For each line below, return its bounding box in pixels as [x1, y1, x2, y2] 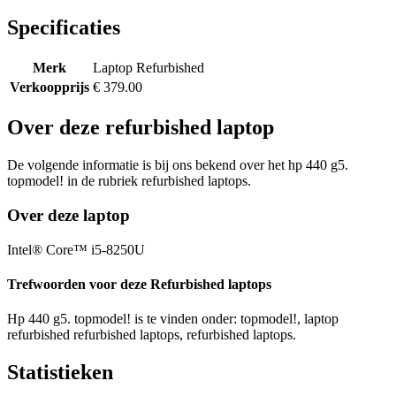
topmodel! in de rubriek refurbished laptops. [7, 173, 251, 189]
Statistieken [7, 360, 113, 384]
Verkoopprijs [10, 80, 89, 95]
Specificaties [7, 16, 120, 40]
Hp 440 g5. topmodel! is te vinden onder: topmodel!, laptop [7, 311, 339, 327]
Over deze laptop [7, 205, 130, 225]
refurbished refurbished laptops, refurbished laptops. [7, 327, 296, 343]
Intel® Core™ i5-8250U [7, 241, 145, 257]
